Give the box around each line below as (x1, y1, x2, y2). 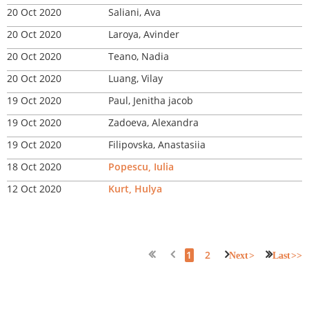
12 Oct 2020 (7, 182, 61, 195)
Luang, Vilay (108, 72, 163, 85)
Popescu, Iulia (108, 160, 174, 173)
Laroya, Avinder (108, 28, 179, 41)
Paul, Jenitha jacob (108, 94, 193, 107)
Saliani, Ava (108, 6, 161, 19)
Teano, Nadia (108, 50, 169, 63)
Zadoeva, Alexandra (108, 116, 199, 129)
